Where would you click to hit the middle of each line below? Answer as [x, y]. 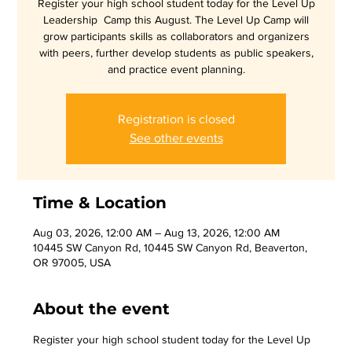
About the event [102, 309]
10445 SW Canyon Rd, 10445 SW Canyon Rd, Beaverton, [170, 247]
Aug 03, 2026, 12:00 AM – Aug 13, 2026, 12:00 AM [157, 233]
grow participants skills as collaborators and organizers [176, 36]
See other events [176, 138]
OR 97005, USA [72, 262]
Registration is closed [176, 119]
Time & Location [100, 203]
